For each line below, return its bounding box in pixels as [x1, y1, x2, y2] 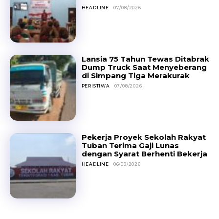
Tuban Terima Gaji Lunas [81, 140, 179, 150]
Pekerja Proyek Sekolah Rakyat [81, 132, 206, 142]
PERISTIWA [81, 83, 110, 88]
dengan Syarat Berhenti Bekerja [81, 149, 207, 158]
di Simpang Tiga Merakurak [81, 71, 190, 80]
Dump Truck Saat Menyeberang [81, 63, 207, 72]
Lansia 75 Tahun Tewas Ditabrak [81, 54, 209, 64]
